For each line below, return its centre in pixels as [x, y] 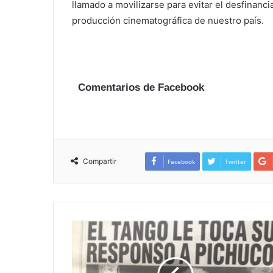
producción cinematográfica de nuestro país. [168, 20]
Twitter [235, 162]
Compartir [100, 161]
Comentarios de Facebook [141, 87]
